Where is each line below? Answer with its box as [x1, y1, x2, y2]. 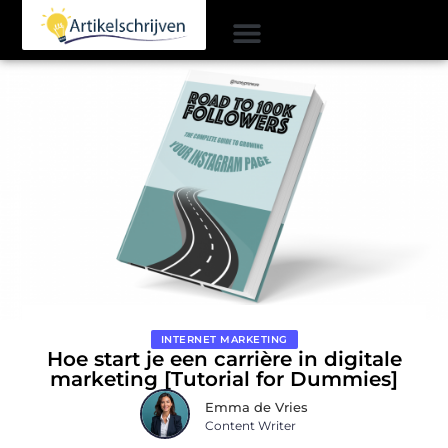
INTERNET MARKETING [160, 332, 288, 346]
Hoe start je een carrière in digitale [46, 346, 402, 371]
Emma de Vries [205, 399, 308, 416]
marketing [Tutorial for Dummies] [50, 366, 398, 391]
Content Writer [205, 418, 296, 434]
